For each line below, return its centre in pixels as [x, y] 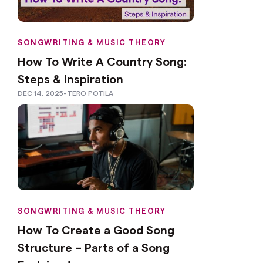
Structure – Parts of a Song [94, 247]
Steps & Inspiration [70, 78]
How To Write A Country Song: [102, 61]
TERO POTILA [90, 92]
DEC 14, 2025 [41, 92]
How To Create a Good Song [96, 229]
